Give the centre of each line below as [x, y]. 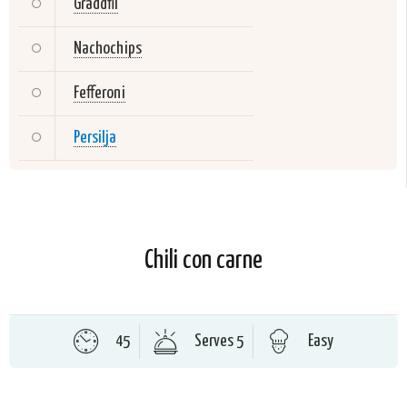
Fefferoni [99, 93]
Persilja [95, 138]
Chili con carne [203, 261]
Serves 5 [219, 341]
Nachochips [108, 49]
